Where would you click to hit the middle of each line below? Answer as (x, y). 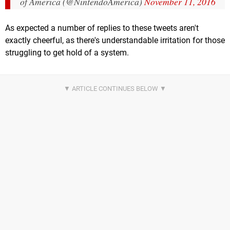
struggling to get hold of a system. (67, 53)
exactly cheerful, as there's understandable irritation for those (115, 41)
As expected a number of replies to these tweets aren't (102, 28)
